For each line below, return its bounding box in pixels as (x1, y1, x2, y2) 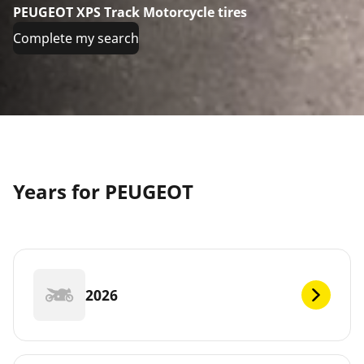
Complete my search (13, 29, 139, 48)
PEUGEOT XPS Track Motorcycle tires (13, 3, 247, 22)
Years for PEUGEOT (13, 178, 193, 206)
